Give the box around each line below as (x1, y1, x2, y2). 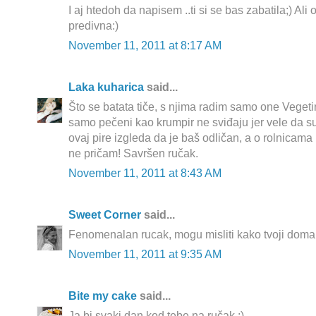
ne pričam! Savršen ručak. (68, 147, 198, 160)
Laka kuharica (68, 81, 144, 94)
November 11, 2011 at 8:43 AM (68, 167, 221, 180)
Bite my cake (68, 290, 137, 303)
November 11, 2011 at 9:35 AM (68, 248, 221, 261)
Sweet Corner (68, 209, 141, 221)
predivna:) (68, 20, 119, 32)
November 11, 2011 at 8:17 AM (68, 39, 221, 52)
